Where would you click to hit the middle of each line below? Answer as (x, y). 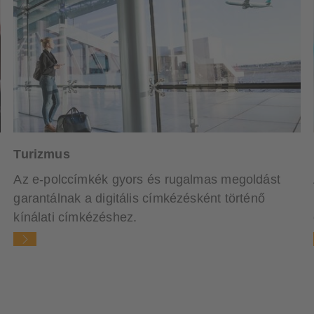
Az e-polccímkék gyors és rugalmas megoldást (147, 179)
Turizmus (42, 154)
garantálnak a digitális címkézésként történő (139, 198)
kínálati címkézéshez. (75, 217)
